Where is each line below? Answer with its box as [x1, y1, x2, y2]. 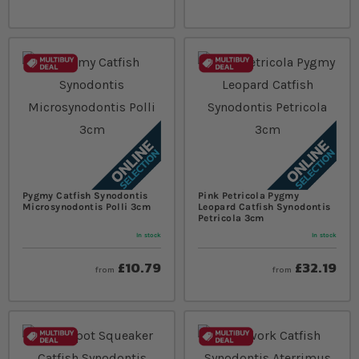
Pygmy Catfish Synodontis [22, 189, 148, 201]
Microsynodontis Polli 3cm [22, 200, 151, 212]
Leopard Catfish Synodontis [198, 200, 331, 212]
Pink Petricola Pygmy [198, 189, 300, 201]
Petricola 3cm [198, 212, 264, 224]
